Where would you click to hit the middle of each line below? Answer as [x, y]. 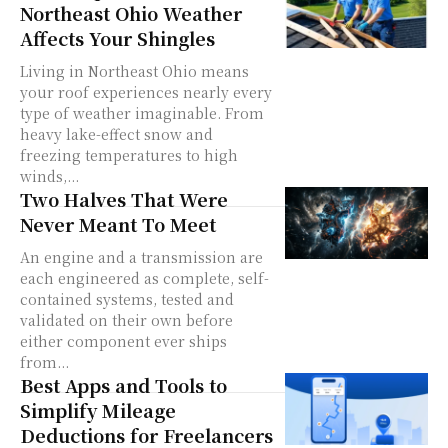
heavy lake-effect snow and [116, 134]
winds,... [49, 176]
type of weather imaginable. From [142, 113]
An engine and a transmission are [141, 257]
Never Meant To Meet [118, 224]
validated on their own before [126, 320]
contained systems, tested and [127, 299]
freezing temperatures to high [129, 155]
